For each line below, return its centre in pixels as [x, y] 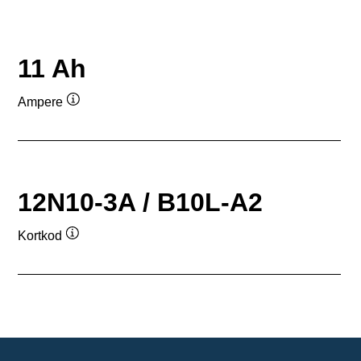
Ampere [40, 102]
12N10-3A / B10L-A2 [140, 202]
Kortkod [40, 236]
